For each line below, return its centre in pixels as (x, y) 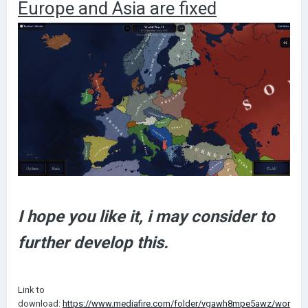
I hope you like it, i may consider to (146, 216)
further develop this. (93, 242)
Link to (31, 289)
